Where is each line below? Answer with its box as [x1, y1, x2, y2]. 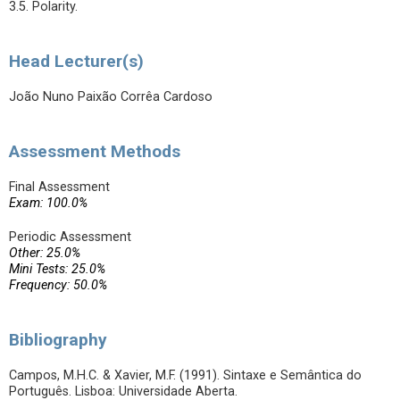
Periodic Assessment [9, 229, 131, 245]
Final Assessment [9, 179, 110, 195]
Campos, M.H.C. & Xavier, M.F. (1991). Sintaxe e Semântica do [9, 368, 362, 383]
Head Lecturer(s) [9, 51, 144, 71]
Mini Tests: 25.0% [9, 262, 105, 277]
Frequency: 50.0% [9, 278, 107, 293]
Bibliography [9, 329, 107, 350]
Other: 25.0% [9, 246, 80, 261]
